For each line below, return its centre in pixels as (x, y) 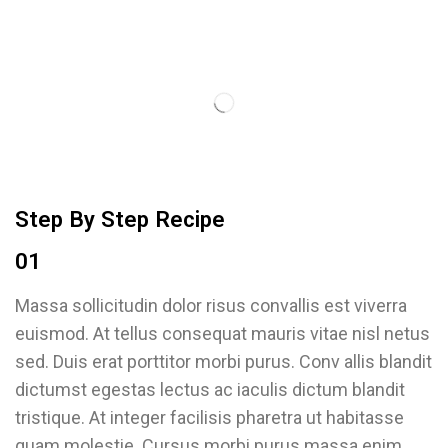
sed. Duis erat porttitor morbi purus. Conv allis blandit (223, 361)
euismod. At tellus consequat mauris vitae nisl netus (222, 333)
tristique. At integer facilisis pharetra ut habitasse (209, 417)
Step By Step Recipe (120, 219)
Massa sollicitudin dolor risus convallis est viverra (211, 305)
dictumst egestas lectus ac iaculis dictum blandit (210, 389)
